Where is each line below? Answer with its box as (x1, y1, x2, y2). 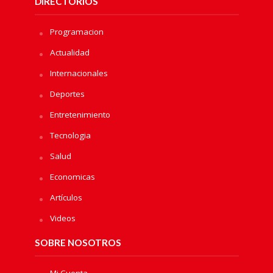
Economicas (49, 171, 95, 182)
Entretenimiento (49, 108, 110, 120)
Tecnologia (49, 129, 91, 141)
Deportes (49, 88, 85, 99)
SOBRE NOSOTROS (34, 236, 121, 248)
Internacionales (49, 67, 108, 79)
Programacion (49, 26, 104, 37)
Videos (49, 212, 76, 224)
